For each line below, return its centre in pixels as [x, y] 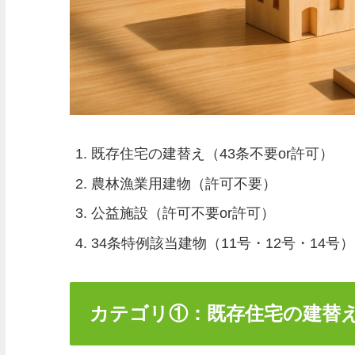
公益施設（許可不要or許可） [183, 214]
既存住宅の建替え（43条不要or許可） [213, 154]
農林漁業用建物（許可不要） [184, 183]
